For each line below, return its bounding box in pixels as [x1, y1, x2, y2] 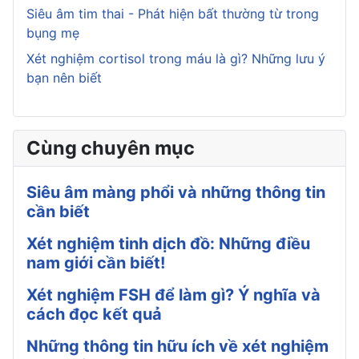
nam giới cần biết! [26, 252, 165, 272]
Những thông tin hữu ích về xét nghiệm [26, 336, 329, 356]
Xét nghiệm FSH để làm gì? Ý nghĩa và [26, 284, 321, 305]
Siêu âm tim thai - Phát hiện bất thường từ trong [26, 5, 319, 22]
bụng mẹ [26, 24, 79, 41]
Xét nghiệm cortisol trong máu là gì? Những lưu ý [26, 50, 325, 67]
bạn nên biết [26, 69, 102, 86]
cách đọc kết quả [26, 304, 162, 324]
